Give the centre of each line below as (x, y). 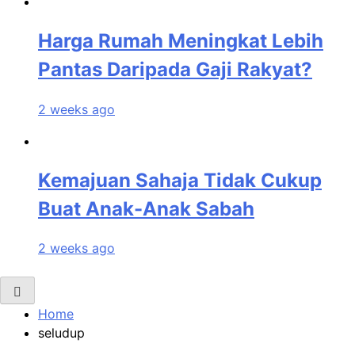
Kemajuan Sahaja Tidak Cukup (180, 180)
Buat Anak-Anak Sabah (146, 208)
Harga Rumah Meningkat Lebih (181, 40)
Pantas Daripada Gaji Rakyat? (175, 69)
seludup (61, 333)
